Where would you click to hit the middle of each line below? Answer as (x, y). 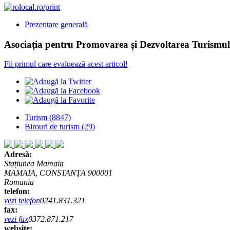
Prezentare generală (56, 24)
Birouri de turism (53, 127)
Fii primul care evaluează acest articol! (66, 64)
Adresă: (18, 155)
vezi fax (16, 219)
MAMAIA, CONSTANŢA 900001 (58, 173)
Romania (19, 182)
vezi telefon (22, 201)
